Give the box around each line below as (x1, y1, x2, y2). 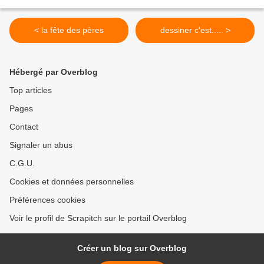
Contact (9, 122, 38, 132)
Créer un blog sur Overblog (77, 243, 187, 253)
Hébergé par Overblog (9, 67, 98, 77)
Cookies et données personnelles (9, 177, 134, 187)
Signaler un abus (9, 140, 72, 150)
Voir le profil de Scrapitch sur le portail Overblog (9, 213, 187, 223)
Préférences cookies (9, 195, 85, 205)
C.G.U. (9, 159, 35, 169)
